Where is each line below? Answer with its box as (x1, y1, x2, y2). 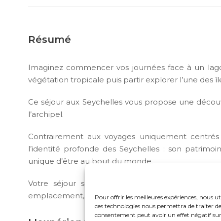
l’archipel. (28, 110, 64, 119)
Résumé (28, 34, 71, 46)
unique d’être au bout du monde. (28, 156, 153, 166)
